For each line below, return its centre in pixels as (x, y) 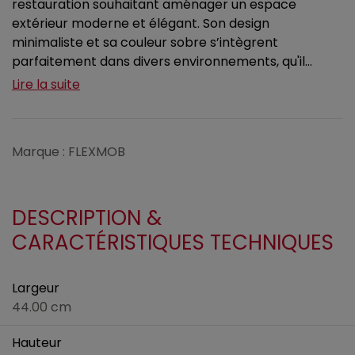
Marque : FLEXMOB (69, 152)
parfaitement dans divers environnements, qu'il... (162, 62)
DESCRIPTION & (87, 218)
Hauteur (37, 343)
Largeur (36, 288)
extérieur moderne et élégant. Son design (141, 24)
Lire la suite (46, 85)
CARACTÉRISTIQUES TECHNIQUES (173, 243)
